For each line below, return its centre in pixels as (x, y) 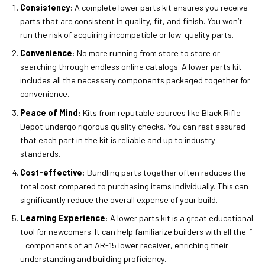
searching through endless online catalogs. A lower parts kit (131, 67)
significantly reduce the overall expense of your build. (119, 199)
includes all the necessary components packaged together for (135, 80)
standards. (40, 154)
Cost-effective (51, 172)
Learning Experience (62, 218)
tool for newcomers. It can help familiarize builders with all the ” (137, 232)
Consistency (45, 7)
